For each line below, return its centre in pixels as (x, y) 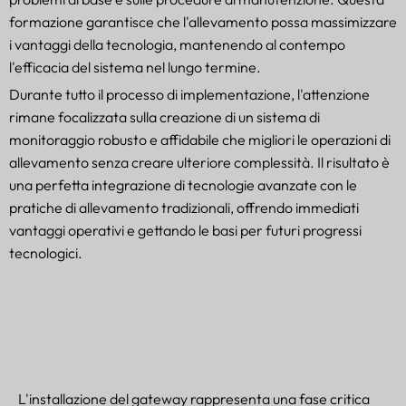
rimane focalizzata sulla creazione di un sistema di (164, 117)
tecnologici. (46, 253)
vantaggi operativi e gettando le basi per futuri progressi (185, 231)
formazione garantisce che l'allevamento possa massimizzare (203, 22)
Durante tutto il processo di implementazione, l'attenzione (189, 95)
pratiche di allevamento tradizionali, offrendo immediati (184, 208)
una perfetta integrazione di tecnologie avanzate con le (183, 185)
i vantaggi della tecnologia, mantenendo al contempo (177, 45)
